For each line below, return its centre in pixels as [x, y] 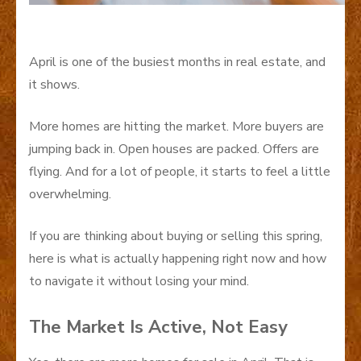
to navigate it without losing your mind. [139, 281]
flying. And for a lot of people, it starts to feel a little [180, 171]
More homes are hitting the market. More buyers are [176, 126]
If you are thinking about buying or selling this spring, [176, 236]
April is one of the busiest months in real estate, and [177, 62]
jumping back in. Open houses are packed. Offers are [174, 149]
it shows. [54, 84]
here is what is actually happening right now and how [178, 258]
